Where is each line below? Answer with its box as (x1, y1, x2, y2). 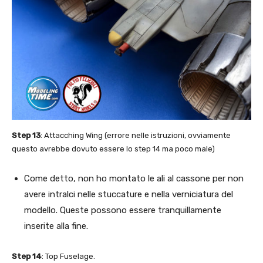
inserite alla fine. (24, 220, 88, 231)
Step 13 (12, 130, 41, 140)
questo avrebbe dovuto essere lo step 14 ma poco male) (12, 144, 215, 153)
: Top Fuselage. (42, 251, 95, 261)
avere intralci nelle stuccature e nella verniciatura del (24, 188, 233, 200)
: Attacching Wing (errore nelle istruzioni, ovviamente (41, 130, 231, 140)
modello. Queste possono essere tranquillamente (24, 204, 221, 215)
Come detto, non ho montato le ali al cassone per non (24, 173, 244, 184)
